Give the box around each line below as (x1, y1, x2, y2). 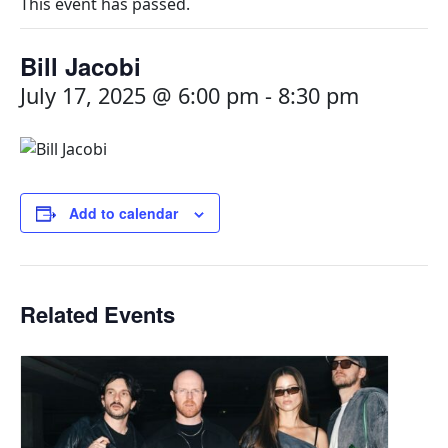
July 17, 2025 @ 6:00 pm (20, 81, 259, 110)
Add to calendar (69, 203, 178, 223)
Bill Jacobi (20, 49, 141, 83)
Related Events (20, 298, 175, 330)
